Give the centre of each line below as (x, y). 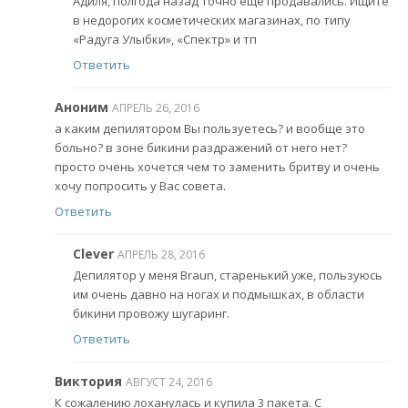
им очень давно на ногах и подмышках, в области (219, 295)
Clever (93, 253)
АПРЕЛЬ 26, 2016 (156, 107)
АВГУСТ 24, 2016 (169, 382)
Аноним (82, 107)
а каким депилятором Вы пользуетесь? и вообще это (210, 129)
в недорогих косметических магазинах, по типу (212, 20)
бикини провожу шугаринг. (151, 314)
